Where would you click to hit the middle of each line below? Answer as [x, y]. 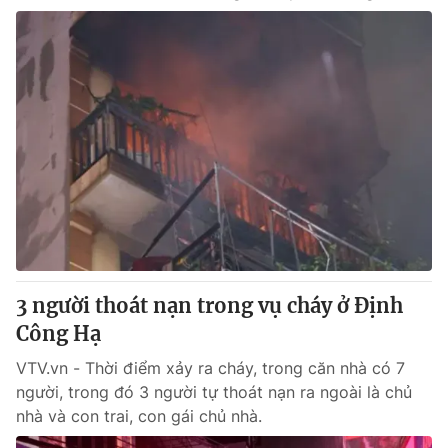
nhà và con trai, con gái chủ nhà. [139, 416]
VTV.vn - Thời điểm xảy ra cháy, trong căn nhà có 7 [210, 368]
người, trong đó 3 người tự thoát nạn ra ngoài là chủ [214, 392]
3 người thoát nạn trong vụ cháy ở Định [209, 305]
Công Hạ [58, 333]
